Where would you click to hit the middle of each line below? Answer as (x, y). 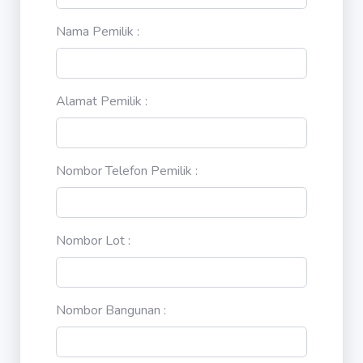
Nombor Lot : (93, 241)
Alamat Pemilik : (102, 101)
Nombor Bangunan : (111, 310)
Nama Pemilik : (98, 32)
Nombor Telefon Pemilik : (127, 171)
